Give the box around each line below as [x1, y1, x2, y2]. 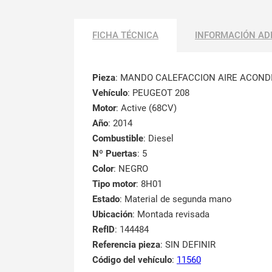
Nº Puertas [92, 148, 137, 159]
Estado [92, 193, 120, 205]
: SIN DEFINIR [160, 239, 216, 250]
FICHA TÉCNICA [92, 29, 158, 41]
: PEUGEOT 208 [127, 87, 189, 98]
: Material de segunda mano [120, 193, 232, 205]
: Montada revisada [132, 208, 209, 220]
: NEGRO [114, 163, 148, 174]
